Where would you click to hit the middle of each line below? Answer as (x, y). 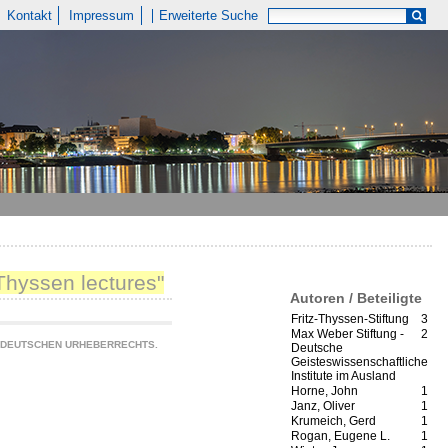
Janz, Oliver (323, 406)
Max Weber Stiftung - (347, 334)
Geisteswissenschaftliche (359, 362)
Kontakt (29, 15)
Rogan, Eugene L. (340, 436)
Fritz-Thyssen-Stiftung (350, 319)
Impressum (102, 15)
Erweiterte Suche (209, 15)
